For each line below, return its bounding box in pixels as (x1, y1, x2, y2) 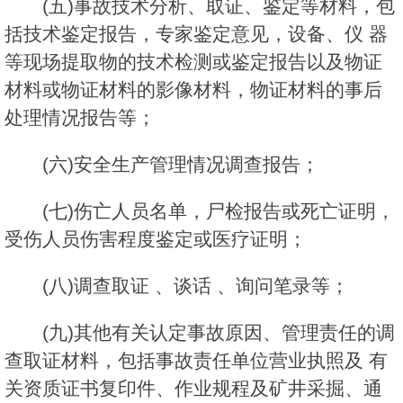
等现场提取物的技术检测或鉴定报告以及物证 (4, 51, 382, 73)
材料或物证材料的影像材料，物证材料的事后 (4, 79, 382, 101)
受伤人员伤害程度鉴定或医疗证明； (4, 228, 307, 250)
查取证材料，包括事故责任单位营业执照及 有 (4, 350, 388, 372)
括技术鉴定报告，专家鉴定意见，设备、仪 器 (4, 23, 388, 45)
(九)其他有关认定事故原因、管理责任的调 (42, 322, 395, 344)
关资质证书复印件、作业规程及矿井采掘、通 (4, 378, 382, 399)
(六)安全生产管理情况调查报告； (42, 154, 319, 175)
